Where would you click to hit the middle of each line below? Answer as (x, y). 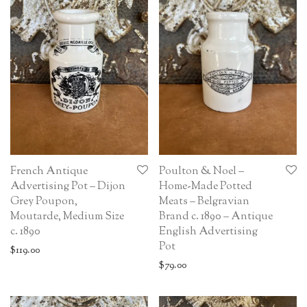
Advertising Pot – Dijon (68, 187)
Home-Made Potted (206, 187)
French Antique (49, 172)
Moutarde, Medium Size (67, 217)
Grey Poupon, (44, 202)
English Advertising (208, 232)
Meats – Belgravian (204, 202)
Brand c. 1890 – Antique (216, 217)
